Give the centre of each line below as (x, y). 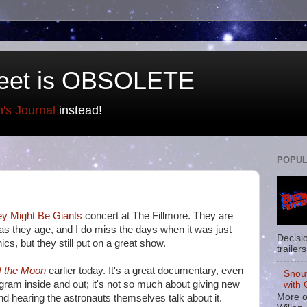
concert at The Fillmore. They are (158, 216)
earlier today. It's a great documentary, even (145, 271)
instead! (79, 110)
